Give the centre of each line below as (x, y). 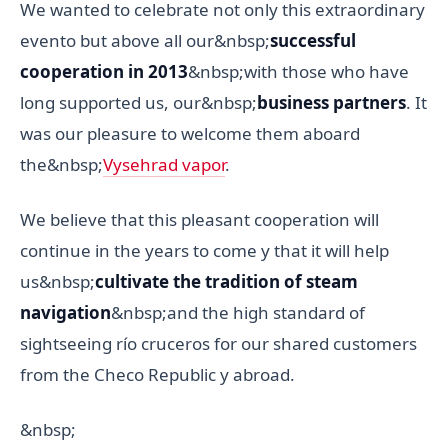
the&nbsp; (61, 165)
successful (313, 41)
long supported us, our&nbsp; (138, 103)
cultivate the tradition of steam (226, 282)
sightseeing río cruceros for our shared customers (218, 344)
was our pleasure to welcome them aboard (190, 134)
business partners (331, 103)
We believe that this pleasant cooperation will (199, 220)
